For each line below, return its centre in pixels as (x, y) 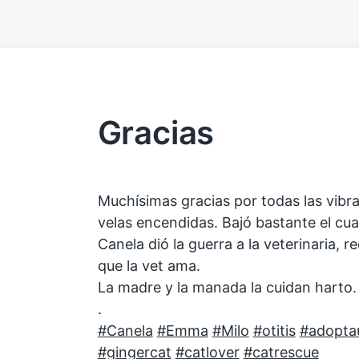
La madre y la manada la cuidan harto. (227, 287)
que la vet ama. (149, 266)
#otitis (274, 331)
